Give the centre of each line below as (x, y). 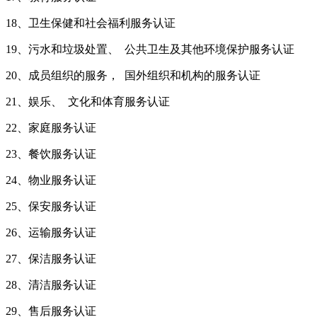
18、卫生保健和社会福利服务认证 (91, 23)
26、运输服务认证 (51, 233)
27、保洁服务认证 (51, 259)
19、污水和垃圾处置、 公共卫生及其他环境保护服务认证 (150, 50)
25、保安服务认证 (51, 207)
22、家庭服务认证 (51, 128)
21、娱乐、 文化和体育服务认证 (88, 102)
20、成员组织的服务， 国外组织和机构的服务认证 (133, 76)
